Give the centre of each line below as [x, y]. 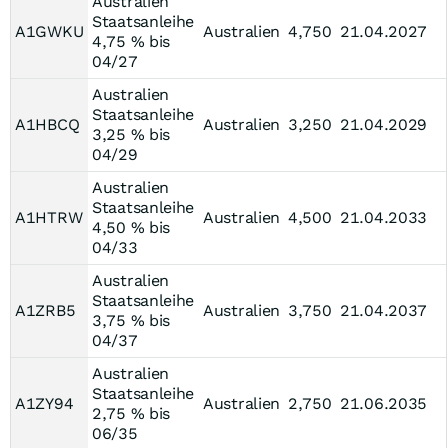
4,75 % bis [131, 41]
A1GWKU [49, 31]
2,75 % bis [131, 413]
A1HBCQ [47, 124]
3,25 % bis [131, 134]
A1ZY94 [44, 403]
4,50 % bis [131, 227]
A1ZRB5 [45, 310]
